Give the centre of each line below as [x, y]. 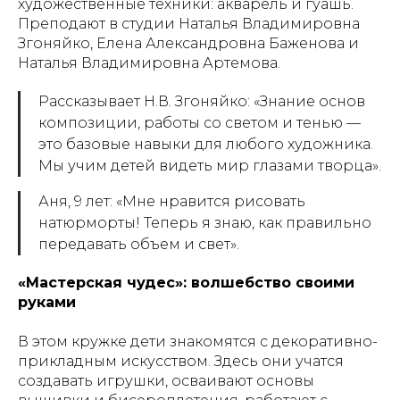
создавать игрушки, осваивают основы [166, 381]
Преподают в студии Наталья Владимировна [189, 24]
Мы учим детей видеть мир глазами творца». [210, 166]
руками [47, 303]
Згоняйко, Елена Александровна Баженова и [188, 44]
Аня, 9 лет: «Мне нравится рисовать [172, 202]
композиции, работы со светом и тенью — [200, 123]
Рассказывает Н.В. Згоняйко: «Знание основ [202, 102]
